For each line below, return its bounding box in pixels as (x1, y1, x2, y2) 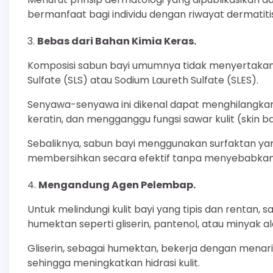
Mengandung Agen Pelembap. (38, 178, 196, 193)
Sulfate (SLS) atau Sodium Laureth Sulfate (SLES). (27, 73, 258, 88)
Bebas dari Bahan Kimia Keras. (37, 34, 196, 49)
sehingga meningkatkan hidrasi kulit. (27, 256, 200, 271)
